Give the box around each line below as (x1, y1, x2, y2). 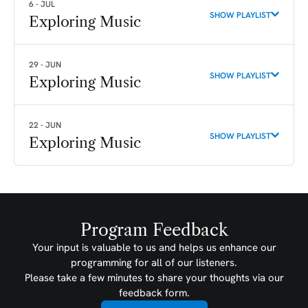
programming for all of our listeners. (71, 256, 237, 269)
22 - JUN (29, 120, 61, 130)
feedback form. (118, 286, 190, 299)
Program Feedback (80, 220, 228, 240)
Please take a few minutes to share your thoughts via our (24, 271, 284, 284)
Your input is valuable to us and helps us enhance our (32, 241, 276, 254)
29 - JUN (29, 59, 61, 69)
